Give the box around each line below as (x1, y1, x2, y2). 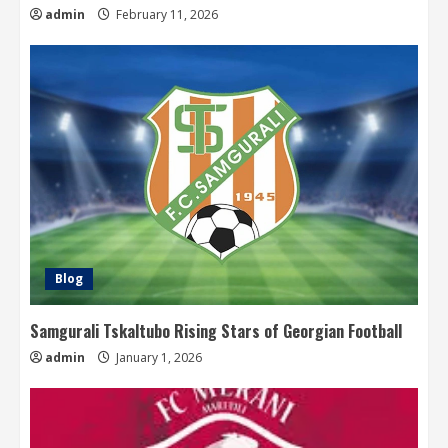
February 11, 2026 (113, 6, 218, 24)
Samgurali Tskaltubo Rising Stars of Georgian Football (30, 319, 402, 344)
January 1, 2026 (113, 349, 202, 367)
